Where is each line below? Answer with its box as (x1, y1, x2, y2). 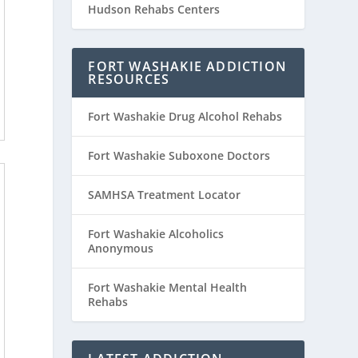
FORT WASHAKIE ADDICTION (88, 57, 287, 75)
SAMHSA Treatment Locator (88, 186, 241, 202)
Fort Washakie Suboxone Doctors (88, 147, 271, 163)
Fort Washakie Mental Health (88, 279, 248, 295)
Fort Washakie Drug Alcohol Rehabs (88, 108, 283, 124)
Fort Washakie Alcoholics (88, 225, 225, 241)
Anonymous (88, 240, 154, 256)
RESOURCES (88, 70, 170, 88)
